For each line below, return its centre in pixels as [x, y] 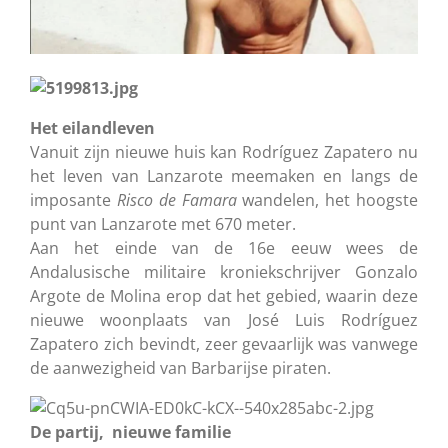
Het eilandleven [92, 127]
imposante [73, 199]
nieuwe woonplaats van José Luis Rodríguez [224, 319]
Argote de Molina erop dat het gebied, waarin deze [224, 295]
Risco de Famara [176, 199]
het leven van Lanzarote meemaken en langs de [224, 175]
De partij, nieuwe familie [130, 431]
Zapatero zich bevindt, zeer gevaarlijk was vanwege [224, 343]
